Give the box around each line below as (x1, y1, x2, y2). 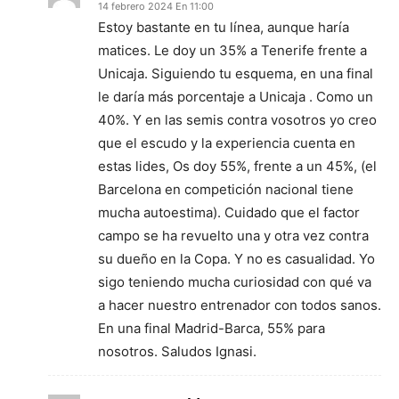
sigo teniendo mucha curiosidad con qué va (98, 273, 371, 290)
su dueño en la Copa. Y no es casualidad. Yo (98, 249, 375, 267)
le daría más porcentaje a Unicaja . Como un (98, 87, 373, 105)
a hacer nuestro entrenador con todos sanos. (98, 296, 381, 313)
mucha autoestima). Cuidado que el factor (98, 203, 360, 221)
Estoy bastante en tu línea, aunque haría (98, 18, 349, 36)
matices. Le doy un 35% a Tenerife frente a (98, 41, 367, 59)
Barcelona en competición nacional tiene (98, 180, 354, 198)
